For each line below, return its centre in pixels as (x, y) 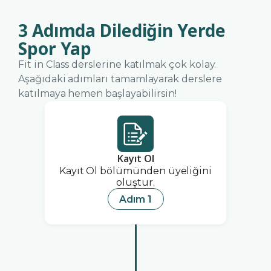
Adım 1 (135, 199)
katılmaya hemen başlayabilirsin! (98, 94)
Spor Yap (55, 49)
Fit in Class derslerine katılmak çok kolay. (117, 65)
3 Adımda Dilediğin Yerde (122, 31)
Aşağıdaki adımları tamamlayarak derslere (120, 79)
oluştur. (135, 183)
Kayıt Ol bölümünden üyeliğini (135, 171)
